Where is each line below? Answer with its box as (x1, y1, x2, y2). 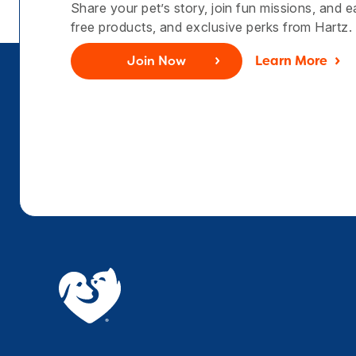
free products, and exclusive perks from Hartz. (71, 19, 353, 35)
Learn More (255, 56, 327, 68)
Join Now (127, 56, 186, 68)
